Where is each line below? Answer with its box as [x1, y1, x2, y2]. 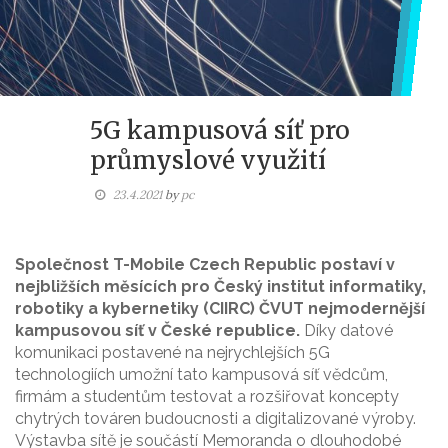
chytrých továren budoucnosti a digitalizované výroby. [15, 409, 416, 429]
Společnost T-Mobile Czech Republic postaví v [15, 255, 395, 275]
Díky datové [300, 321, 393, 341]
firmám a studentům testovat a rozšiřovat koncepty [15, 387, 399, 407]
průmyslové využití [89, 145, 326, 177]
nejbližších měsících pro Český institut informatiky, [15, 277, 426, 297]
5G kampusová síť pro [89, 115, 350, 147]
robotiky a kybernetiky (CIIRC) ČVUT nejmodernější [15, 299, 425, 319]
